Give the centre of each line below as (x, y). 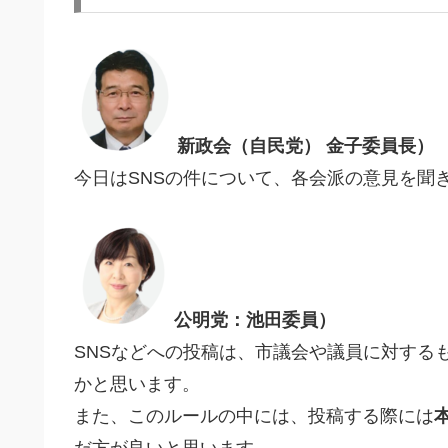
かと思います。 (137, 384)
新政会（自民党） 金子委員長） (305, 145)
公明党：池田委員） (255, 320)
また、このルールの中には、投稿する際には (254, 416)
